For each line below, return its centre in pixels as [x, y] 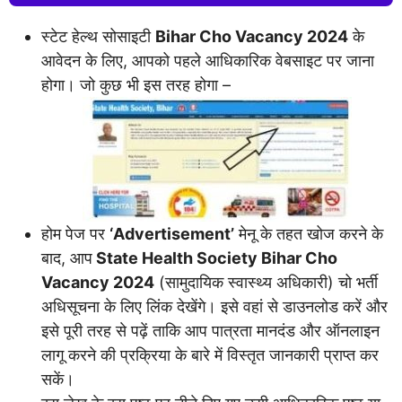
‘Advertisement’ [172, 233]
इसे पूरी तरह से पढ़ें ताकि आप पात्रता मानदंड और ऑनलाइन [210, 330]
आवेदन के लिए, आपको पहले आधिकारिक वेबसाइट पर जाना [208, 60]
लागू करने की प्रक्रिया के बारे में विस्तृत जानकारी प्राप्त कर [210, 354]
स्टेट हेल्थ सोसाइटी [98, 36]
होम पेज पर [75, 233]
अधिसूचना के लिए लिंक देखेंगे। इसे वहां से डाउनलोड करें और [214, 306]
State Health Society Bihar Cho [215, 258]
